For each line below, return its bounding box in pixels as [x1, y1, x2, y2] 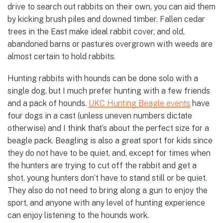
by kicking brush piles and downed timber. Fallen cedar [7, 14, 205, 24]
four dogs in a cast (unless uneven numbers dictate [7, 111, 192, 121]
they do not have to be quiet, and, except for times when [7, 148, 211, 158]
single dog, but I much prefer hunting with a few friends [7, 86, 210, 96]
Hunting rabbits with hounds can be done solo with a [7, 74, 198, 84]
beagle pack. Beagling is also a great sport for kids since [7, 136, 213, 146]
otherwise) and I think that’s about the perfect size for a [7, 123, 209, 133]
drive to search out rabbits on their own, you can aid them [7, 1, 216, 11]
